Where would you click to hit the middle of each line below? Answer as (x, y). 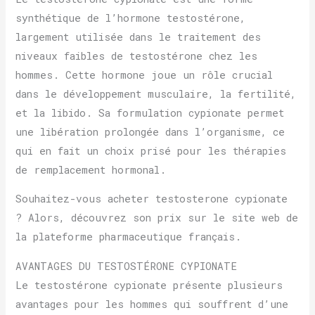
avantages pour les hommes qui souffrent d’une (152, 304)
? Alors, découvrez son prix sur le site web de (157, 218)
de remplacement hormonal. (91, 169)
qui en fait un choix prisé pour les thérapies (151, 150)
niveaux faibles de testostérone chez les (137, 56)
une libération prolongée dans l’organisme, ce (150, 131)
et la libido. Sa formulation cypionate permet (150, 112)
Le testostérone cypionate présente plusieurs (149, 285)
